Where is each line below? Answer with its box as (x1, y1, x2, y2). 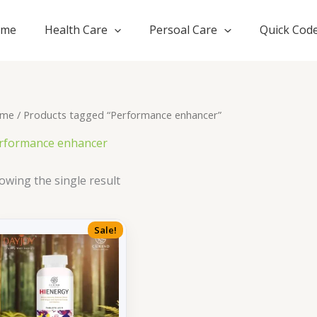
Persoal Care (149, 22, 218, 38)
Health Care (44, 22, 108, 38)
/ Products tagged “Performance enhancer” (14, 107, 221, 122)
